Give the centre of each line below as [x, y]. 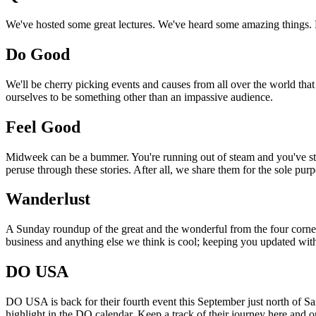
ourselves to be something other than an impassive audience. [139, 97]
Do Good [38, 54]
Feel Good [43, 127]
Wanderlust [48, 199]
